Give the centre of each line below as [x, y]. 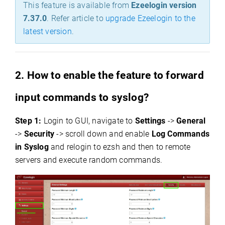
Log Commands [181, 134]
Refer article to [78, 18]
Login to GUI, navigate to [88, 121]
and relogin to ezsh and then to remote [120, 147]
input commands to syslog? [82, 97]
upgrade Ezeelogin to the [150, 18]
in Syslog [32, 147]
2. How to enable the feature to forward [109, 75]
